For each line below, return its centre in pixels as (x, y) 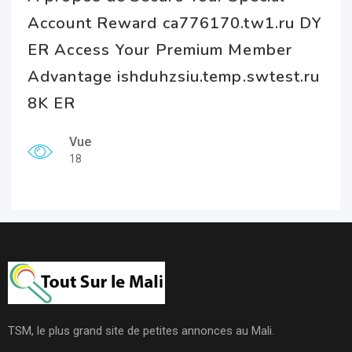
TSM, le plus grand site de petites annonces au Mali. (141, 331)
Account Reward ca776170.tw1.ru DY (175, 23)
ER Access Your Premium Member (160, 50)
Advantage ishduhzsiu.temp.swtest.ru (174, 77)
